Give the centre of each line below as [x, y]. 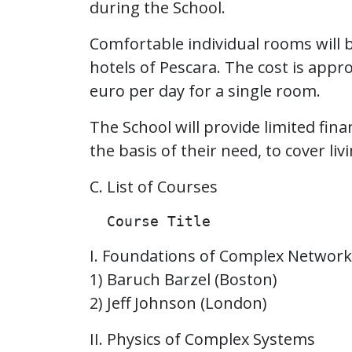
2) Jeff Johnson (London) [178, 303]
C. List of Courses [154, 187]
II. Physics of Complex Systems [202, 339]
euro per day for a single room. [205, 91]
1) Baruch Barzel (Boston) [183, 279]
